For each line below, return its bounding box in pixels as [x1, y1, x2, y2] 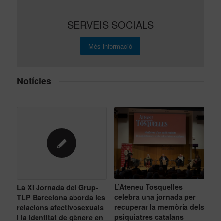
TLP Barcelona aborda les [16, 192, 105, 202]
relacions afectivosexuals [16, 202, 104, 212]
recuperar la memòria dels [114, 202, 204, 212]
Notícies [16, 74, 51, 87]
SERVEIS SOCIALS [67, 17, 154, 32]
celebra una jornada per [114, 192, 196, 202]
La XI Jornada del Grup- [16, 182, 98, 192]
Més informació [88, 41, 133, 51]
